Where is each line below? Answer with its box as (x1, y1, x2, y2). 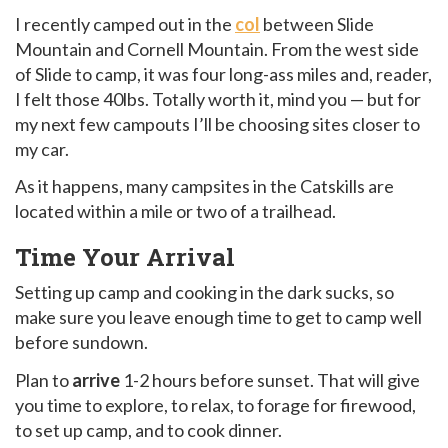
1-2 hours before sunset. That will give (120, 368, 420, 391)
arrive (72, 368, 120, 391)
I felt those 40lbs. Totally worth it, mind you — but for (15, 87, 421, 110)
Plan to (15, 368, 72, 391)
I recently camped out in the (15, 12, 235, 35)
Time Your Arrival (15, 241, 235, 274)
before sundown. (15, 331, 148, 354)
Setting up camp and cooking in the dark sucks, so (15, 281, 394, 304)
